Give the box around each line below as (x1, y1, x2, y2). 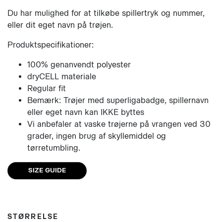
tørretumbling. (27, 143, 83, 153)
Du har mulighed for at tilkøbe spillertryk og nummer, (7, 8, 205, 18)
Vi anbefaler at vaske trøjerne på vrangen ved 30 (27, 119, 211, 129)
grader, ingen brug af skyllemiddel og (27, 131, 166, 141)
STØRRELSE (7, 213, 58, 221)
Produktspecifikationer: (7, 40, 96, 50)
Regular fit (27, 84, 68, 93)
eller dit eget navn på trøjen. (7, 20, 113, 30)
